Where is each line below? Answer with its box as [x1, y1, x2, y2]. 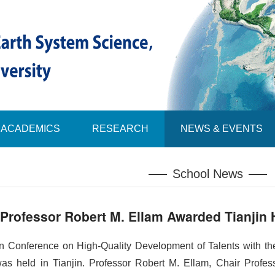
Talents [208, 241, 244, 251]
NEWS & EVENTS [180, 123, 263, 134]
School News [172, 167, 243, 181]
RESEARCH [92, 123, 149, 134]
